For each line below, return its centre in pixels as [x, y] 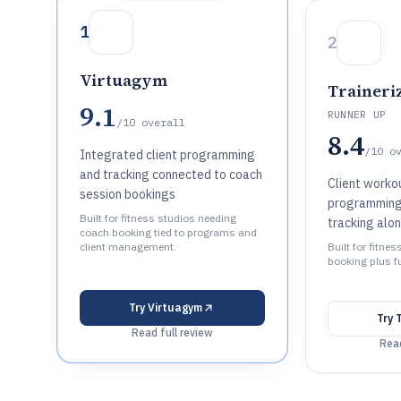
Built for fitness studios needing [158, 218]
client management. [128, 247]
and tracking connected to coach [171, 175]
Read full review [172, 333]
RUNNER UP [357, 114]
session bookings [128, 194]
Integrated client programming [167, 155]
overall [163, 122]
